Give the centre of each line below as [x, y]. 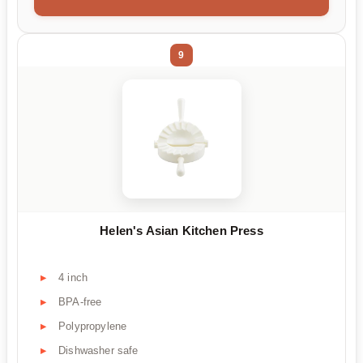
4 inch [73, 277]
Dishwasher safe [98, 350]
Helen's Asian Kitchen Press [181, 230]
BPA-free [80, 301]
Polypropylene [93, 326]
